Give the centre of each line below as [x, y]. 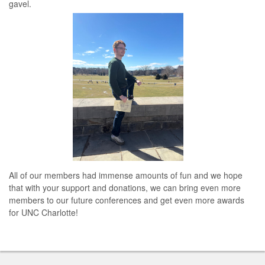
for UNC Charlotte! [43, 212]
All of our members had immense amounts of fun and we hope [126, 175]
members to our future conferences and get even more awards [127, 200]
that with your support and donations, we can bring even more [125, 187]
